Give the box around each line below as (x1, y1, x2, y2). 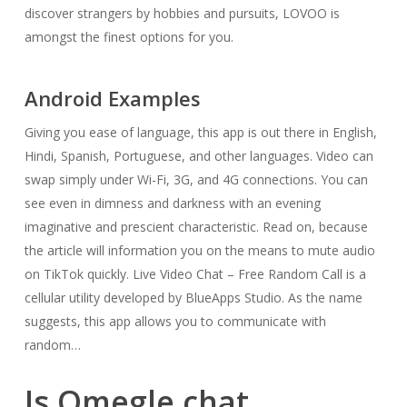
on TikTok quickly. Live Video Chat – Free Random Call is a (24, 265, 366, 283)
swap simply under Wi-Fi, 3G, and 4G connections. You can (24, 171, 368, 188)
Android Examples (24, 84, 201, 112)
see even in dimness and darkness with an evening (24, 194, 321, 212)
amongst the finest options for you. (24, 28, 233, 45)
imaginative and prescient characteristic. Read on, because (24, 218, 368, 235)
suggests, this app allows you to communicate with (24, 313, 326, 330)
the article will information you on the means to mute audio (24, 242, 375, 259)
